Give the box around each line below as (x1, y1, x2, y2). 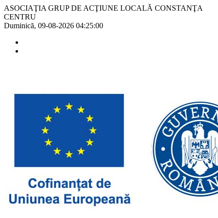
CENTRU (4, 13, 36, 21)
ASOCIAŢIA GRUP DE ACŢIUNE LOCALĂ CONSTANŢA (4, 4, 202, 12)
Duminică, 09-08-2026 (4, 21, 76, 30)
